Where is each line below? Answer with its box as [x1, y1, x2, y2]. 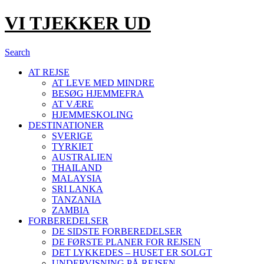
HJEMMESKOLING [52, 109, 133, 120]
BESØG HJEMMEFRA [52, 88, 144, 98]
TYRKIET [52, 141, 93, 151]
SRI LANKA [52, 183, 103, 194]
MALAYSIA [52, 173, 102, 183]
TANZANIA [52, 194, 101, 204]
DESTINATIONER [28, 120, 104, 130]
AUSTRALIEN [52, 151, 113, 162]
